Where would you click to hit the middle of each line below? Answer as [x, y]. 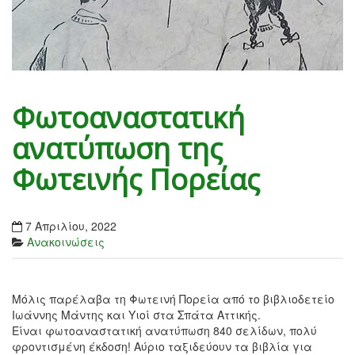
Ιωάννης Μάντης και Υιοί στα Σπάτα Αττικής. [136, 314]
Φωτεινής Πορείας [136, 179]
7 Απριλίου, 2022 [71, 225]
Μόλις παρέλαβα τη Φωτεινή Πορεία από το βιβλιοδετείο [173, 298]
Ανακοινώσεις [66, 241]
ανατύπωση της [117, 148]
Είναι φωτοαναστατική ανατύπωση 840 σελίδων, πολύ [164, 330]
